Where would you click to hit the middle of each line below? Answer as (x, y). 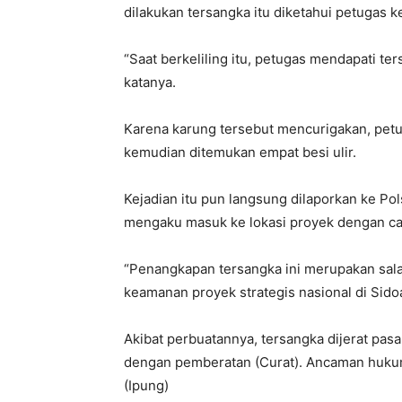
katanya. (150, 83)
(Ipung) (146, 386)
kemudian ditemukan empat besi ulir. (240, 153)
